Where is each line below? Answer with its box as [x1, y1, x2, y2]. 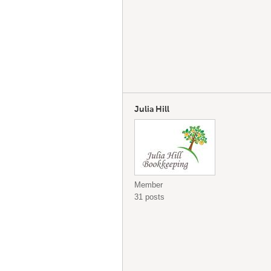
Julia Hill [134, 105, 169, 114]
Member [134, 180, 163, 189]
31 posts [134, 192, 165, 201]
